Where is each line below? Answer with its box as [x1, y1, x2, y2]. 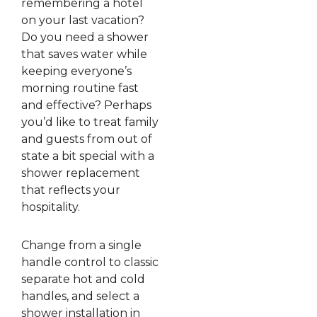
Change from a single [21, 238, 142, 252]
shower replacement [21, 166, 140, 180]
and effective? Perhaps [21, 98, 151, 112]
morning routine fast [21, 81, 139, 95]
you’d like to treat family [21, 115, 158, 129]
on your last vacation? [21, 13, 144, 27]
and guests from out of [21, 132, 152, 146]
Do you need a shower [21, 30, 149, 44]
